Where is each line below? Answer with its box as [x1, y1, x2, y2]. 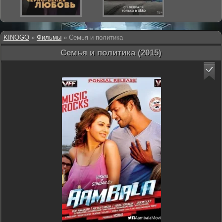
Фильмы [37, 34, 61, 41]
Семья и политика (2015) [60, 48, 162, 57]
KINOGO [3, 34, 29, 41]
